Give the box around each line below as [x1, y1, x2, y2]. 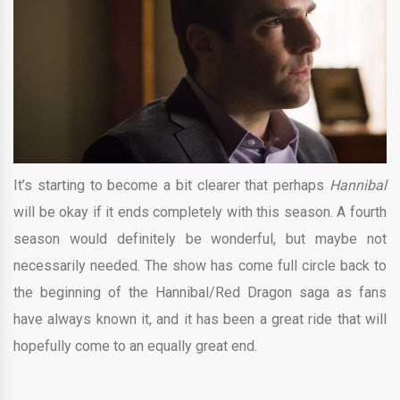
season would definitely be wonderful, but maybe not [13, 230, 387, 248]
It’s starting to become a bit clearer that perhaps [13, 177, 329, 195]
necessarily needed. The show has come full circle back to [13, 257, 387, 275]
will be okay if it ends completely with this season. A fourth [13, 204, 387, 221]
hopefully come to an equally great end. [13, 337, 257, 355]
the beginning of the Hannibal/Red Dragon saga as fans [13, 284, 387, 302]
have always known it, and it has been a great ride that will [13, 311, 387, 329]
